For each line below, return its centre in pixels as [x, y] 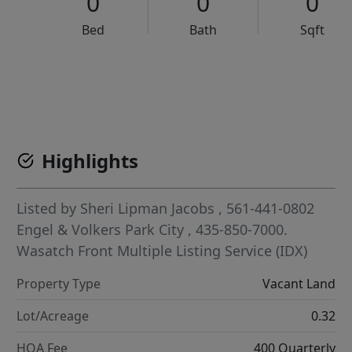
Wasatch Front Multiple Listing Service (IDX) [162, 251]
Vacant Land [299, 284]
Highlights [90, 161]
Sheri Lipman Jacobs [148, 208]
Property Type [59, 284]
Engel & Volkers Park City [103, 229]
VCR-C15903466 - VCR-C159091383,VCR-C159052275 [213, 78]
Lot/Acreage [53, 316]
